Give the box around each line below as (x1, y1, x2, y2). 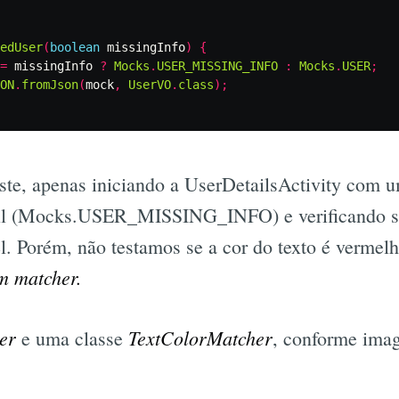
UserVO (128, 77, 171, 92)
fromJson (21, 77, 78, 92)
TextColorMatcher (128, 323, 273, 351)
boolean (50, 39, 100, 54)
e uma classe (16, 324, 128, 351)
